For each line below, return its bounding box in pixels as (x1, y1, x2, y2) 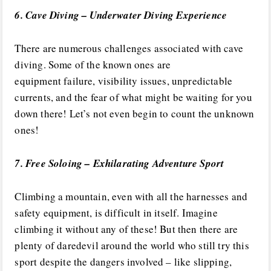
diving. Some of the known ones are (15, 57, 171, 72)
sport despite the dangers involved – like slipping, (15, 254, 232, 269)
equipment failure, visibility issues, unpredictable (15, 74, 233, 88)
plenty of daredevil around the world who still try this (15, 238, 249, 252)
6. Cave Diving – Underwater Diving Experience (15, 8, 227, 23)
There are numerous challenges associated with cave (15, 41, 243, 56)
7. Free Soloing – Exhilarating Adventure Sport (15, 155, 224, 171)
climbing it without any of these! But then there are (15, 221, 238, 236)
